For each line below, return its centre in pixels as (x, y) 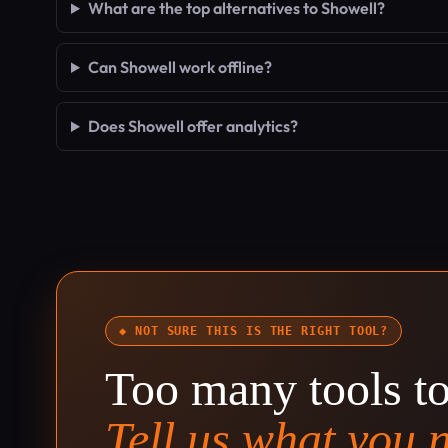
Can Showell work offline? (179, 67)
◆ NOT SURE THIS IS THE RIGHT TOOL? (254, 331)
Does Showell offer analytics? (192, 126)
